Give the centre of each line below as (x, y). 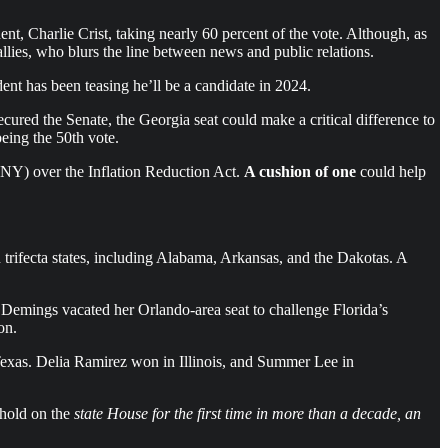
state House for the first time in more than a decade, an (247, 413)
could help (391, 171)
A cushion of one (300, 171)
